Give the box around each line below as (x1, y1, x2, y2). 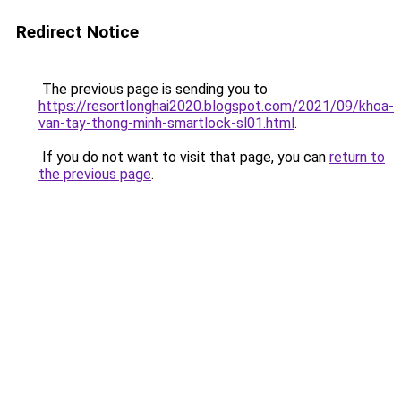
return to (329, 149, 385, 166)
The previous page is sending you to (38, 81, 268, 98)
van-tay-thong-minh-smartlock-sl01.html (38, 115, 294, 132)
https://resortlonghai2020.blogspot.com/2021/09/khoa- (38, 98, 394, 115)
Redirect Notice (16, 21, 139, 42)
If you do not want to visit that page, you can (38, 149, 329, 166)
